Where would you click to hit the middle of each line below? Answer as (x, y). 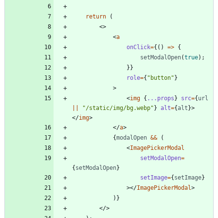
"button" (161, 78)
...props (161, 99)
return (96, 17)
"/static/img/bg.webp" (118, 108)
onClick (138, 47)
